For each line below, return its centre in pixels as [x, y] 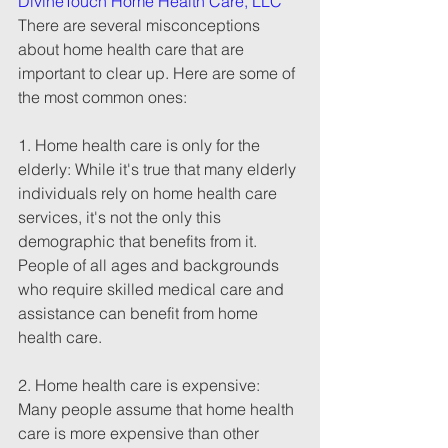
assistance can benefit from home [140, 313]
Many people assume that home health [158, 409]
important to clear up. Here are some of [158, 73]
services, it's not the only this [121, 217]
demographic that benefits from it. [139, 241]
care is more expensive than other [140, 433]
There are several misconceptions [141, 25]
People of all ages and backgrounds [150, 265]
